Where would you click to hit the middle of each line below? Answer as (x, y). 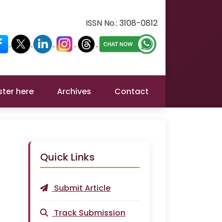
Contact (131, 91)
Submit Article (82, 188)
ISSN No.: (103, 23)
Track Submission (90, 213)
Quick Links (67, 157)
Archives (74, 91)
